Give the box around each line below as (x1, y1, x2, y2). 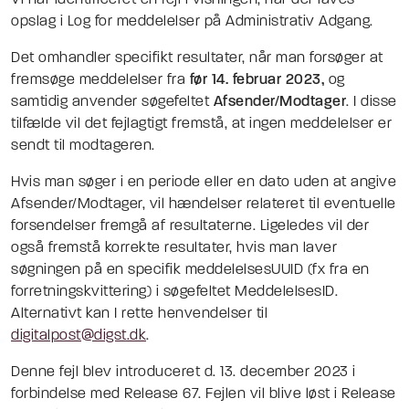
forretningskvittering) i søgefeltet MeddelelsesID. (11, 285, 338, 299)
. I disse (346, 95, 397, 110)
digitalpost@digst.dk (11, 329, 146, 343)
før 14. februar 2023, (189, 73, 324, 88)
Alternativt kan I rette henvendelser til (11, 307, 267, 321)
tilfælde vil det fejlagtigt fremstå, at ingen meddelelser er (11, 117, 392, 131)
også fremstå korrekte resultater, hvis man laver (11, 241, 337, 256)
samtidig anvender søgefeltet (11, 95, 214, 110)
